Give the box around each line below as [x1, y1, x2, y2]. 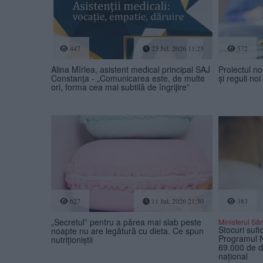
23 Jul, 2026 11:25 [149, 43, 204, 53]
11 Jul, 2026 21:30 [149, 196, 204, 206]
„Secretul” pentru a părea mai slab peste [51, 216, 201, 228]
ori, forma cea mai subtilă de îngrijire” [51, 81, 190, 93]
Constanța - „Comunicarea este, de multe [51, 72, 205, 85]
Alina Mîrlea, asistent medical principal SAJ [51, 63, 210, 76]
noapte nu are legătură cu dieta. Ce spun [51, 225, 204, 237]
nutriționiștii [51, 234, 93, 246]
